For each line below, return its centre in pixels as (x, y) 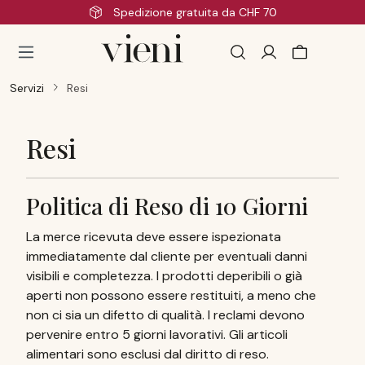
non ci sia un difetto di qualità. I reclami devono (165, 315)
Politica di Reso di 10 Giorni (167, 206)
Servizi (27, 88)
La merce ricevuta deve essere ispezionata (154, 237)
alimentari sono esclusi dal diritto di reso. (147, 354)
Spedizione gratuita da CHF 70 (193, 12)
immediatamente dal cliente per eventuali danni (167, 256)
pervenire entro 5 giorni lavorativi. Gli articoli (157, 334)
